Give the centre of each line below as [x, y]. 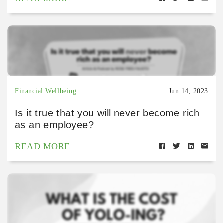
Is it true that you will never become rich [107, 113]
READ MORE [43, 146]
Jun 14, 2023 [188, 91]
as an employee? [54, 125]
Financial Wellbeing [46, 91]
